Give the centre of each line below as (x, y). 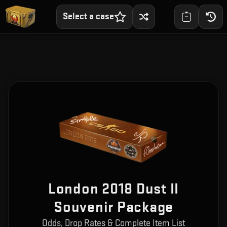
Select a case (88, 16)
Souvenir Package (113, 207)
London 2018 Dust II (113, 189)
